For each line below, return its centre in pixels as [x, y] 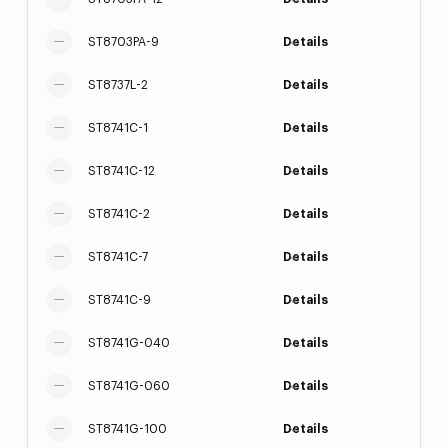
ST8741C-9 [119, 300]
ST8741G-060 [128, 386]
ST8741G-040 [128, 343]
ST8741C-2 [118, 214]
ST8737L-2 [117, 85]
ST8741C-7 [117, 257]
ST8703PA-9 [123, 42]
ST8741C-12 [121, 171]
